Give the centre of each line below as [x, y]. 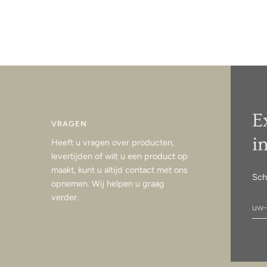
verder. [65, 198]
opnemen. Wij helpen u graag [108, 184]
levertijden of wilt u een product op [120, 156]
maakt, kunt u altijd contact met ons [120, 170]
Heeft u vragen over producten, [113, 143]
